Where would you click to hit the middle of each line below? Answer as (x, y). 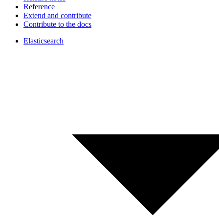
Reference (39, 7)
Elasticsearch (44, 41)
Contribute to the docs (57, 24)
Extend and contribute (57, 15)
